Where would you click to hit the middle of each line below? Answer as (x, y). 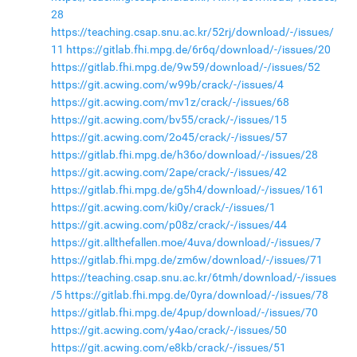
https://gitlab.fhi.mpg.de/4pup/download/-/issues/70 (184, 312)
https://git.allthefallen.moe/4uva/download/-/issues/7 (186, 242)
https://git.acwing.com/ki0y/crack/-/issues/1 (163, 207)
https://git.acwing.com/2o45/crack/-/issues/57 (169, 137)
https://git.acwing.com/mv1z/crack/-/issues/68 (170, 102)
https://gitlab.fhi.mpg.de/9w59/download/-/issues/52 (185, 67)
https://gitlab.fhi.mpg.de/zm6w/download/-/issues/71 (186, 260)
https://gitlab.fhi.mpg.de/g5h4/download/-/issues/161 (187, 190)
